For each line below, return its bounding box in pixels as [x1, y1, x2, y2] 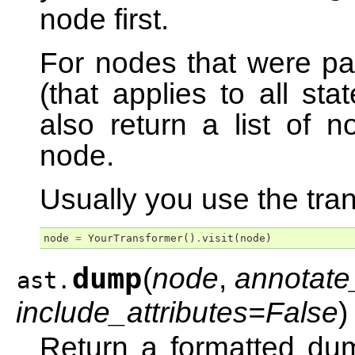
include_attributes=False [16, 296, 338, 329]
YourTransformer [88, 232, 183, 244]
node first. [40, 2, 169, 36]
